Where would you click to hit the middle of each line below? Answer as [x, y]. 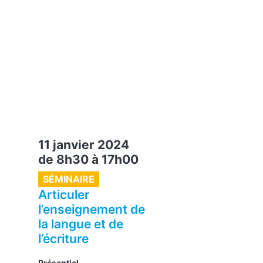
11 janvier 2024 [84, 144]
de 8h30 [63, 159]
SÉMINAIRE [69, 179]
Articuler [64, 194]
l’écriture [63, 238]
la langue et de [81, 224]
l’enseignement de [92, 209]
